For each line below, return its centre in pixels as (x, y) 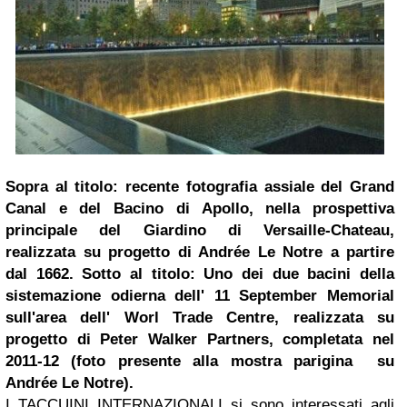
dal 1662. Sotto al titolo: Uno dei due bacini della (200, 274)
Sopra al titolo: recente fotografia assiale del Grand (200, 187)
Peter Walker (149, 340)
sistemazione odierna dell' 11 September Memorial (200, 296)
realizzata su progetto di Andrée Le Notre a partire (200, 253)
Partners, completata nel (296, 340)
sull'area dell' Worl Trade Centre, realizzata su (200, 318)
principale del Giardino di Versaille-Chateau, (200, 231)
